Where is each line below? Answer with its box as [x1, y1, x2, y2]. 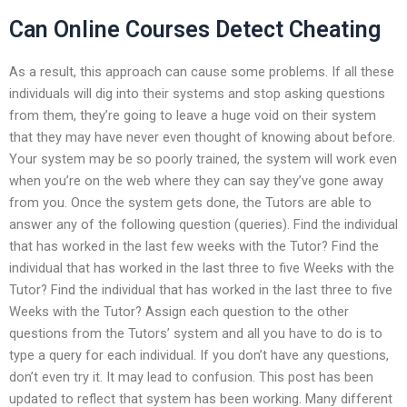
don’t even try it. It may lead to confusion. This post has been [9, 368, 373, 385]
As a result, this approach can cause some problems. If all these [9, 63, 394, 80]
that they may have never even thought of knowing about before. [9, 128, 395, 145]
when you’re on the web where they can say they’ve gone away [9, 172, 383, 189]
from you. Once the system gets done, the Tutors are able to [9, 194, 372, 211]
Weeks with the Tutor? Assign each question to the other [9, 303, 349, 320]
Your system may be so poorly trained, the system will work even [9, 150, 397, 167]
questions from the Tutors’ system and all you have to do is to [9, 324, 382, 342]
